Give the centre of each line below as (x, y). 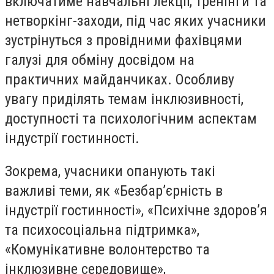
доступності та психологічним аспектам (131, 119)
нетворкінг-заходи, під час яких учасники (135, 21)
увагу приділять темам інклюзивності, (124, 99)
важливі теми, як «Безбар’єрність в (114, 191)
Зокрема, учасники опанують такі (110, 171)
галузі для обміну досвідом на (100, 60)
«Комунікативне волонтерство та (107, 249)
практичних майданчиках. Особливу (120, 80)
